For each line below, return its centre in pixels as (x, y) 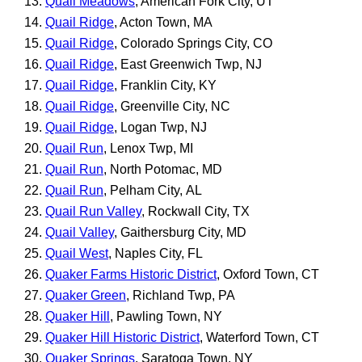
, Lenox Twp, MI (148, 148)
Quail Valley (80, 232)
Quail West (77, 253)
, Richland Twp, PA (181, 295)
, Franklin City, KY (165, 85)
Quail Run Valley (93, 211)
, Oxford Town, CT (268, 274)
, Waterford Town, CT (259, 337)
